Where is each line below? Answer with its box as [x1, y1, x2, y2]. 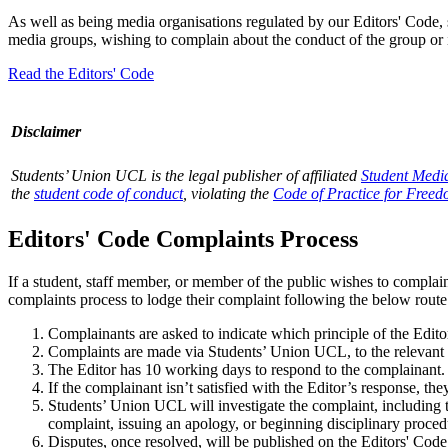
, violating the [183, 184, 273, 202]
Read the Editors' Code [8, 64, 154, 82]
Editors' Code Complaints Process [8, 225, 358, 252]
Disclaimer [11, 123, 81, 141]
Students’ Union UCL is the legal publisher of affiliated [11, 166, 361, 184]
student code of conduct [34, 184, 183, 202]
